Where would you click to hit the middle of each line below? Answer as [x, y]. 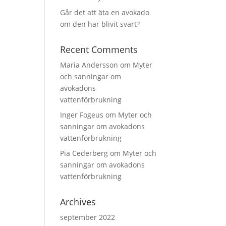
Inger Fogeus [82, 115]
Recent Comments [99, 49]
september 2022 [88, 217]
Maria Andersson [89, 65]
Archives [78, 202]
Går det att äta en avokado [105, 12]
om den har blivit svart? [100, 24]
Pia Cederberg [84, 153]
